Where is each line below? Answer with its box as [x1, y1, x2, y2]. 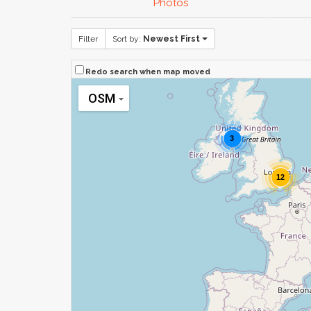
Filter [78, 33, 98, 44]
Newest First [143, 33, 200, 44]
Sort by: [112, 33, 143, 44]
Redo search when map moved [85, 67, 210, 76]
